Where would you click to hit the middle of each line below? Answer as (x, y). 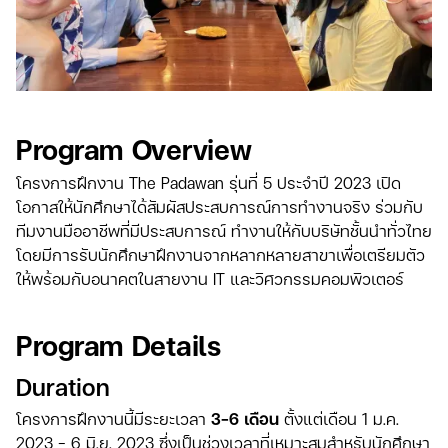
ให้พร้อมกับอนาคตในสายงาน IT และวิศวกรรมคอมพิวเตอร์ (210, 278)
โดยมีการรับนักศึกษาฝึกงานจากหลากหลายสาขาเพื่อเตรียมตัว (220, 254)
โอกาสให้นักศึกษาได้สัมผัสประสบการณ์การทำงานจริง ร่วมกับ (219, 206)
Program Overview (134, 148)
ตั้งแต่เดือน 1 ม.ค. (341, 418)
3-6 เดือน (247, 418)
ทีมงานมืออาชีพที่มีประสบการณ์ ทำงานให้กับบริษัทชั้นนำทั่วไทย (224, 230)
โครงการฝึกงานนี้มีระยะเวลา (113, 418)
